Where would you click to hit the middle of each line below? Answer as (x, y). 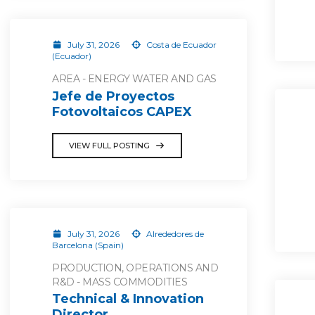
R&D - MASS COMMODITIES (120, 282)
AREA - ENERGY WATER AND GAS (134, 79)
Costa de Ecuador (180, 45)
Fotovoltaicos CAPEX (122, 111)
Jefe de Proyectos (113, 96)
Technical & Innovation (128, 299)
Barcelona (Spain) (88, 245)
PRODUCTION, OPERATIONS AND (135, 268)
